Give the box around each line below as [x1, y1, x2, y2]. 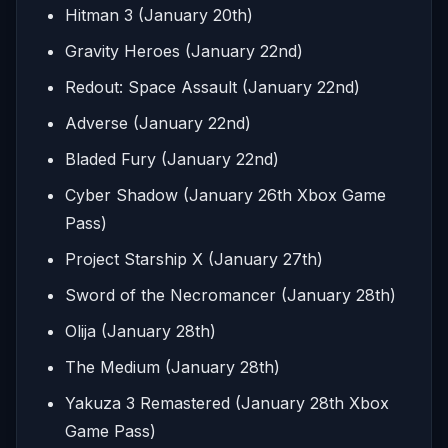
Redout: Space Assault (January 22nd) [65, 77, 360, 98]
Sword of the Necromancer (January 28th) [65, 285, 396, 306]
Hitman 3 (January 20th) [65, 5, 253, 26]
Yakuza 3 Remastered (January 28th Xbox [65, 393, 389, 414]
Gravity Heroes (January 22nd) [65, 41, 303, 62]
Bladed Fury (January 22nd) [65, 149, 279, 170]
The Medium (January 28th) [65, 357, 280, 378]
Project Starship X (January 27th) [65, 249, 323, 270]
